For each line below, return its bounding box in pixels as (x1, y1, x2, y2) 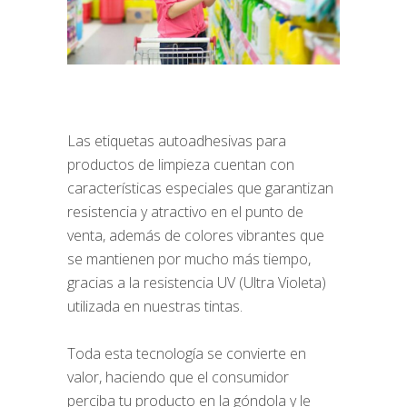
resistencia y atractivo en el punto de (67, 201, 303, 222)
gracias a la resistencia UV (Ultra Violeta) (67, 272, 326, 293)
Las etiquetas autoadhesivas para (67, 130, 286, 151)
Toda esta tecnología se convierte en (67, 342, 306, 363)
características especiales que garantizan (67, 177, 333, 198)
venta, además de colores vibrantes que (67, 224, 324, 245)
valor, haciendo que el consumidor (67, 366, 289, 387)
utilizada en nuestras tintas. (67, 295, 243, 316)
